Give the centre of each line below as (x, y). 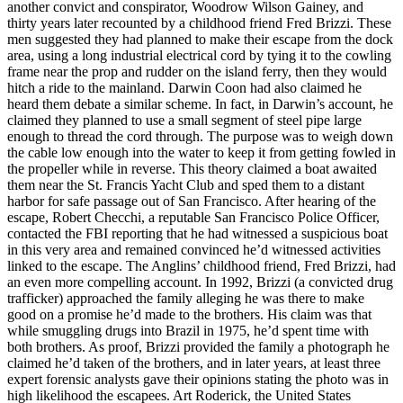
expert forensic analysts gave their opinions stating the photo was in (198, 379)
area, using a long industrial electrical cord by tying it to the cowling (199, 55)
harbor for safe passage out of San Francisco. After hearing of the (192, 201)
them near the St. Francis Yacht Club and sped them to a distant (186, 184)
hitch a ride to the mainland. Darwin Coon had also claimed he (184, 87)
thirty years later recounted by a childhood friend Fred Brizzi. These (199, 22)
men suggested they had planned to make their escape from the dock (200, 39)
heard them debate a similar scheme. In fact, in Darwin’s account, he (200, 103)
